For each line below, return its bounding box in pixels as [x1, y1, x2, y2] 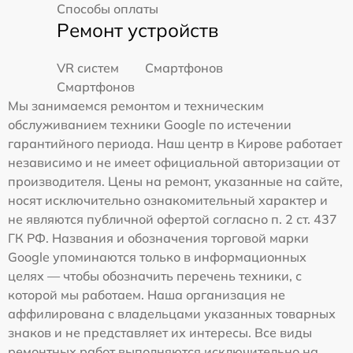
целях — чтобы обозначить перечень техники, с [8, 268, 302, 284]
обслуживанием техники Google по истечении [8, 117, 292, 133]
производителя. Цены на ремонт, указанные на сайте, [8, 173, 343, 190]
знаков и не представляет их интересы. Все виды [8, 325, 312, 341]
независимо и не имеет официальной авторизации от [8, 154, 340, 171]
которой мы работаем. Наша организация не [8, 287, 285, 303]
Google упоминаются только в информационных [8, 249, 307, 266]
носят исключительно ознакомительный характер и [8, 192, 328, 209]
